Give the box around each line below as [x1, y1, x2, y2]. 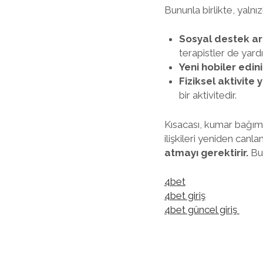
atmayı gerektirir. [164, 146, 248, 159]
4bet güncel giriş [164, 204, 240, 215]
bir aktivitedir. [179, 89, 237, 101]
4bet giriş [164, 190, 205, 201]
